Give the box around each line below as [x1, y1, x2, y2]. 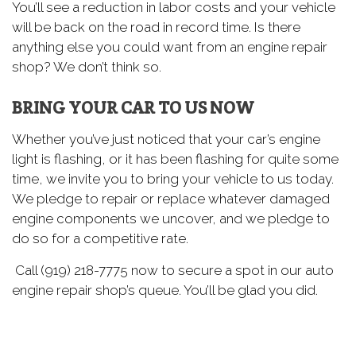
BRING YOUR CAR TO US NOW [12, 95, 254, 118]
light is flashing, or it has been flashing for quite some [12, 150, 339, 167]
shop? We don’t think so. [12, 58, 161, 75]
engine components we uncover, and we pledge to [12, 210, 330, 226]
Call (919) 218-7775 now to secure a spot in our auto [12, 261, 334, 278]
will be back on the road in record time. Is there [12, 18, 300, 35]
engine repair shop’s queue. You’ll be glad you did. [12, 281, 318, 298]
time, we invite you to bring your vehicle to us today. [12, 170, 334, 187]
